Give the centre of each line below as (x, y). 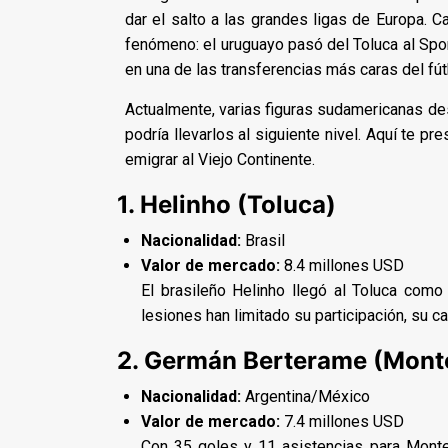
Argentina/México (305, 396)
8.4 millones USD (342, 265)
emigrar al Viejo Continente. (220, 159)
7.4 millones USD (342, 421)
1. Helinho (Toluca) (226, 204)
